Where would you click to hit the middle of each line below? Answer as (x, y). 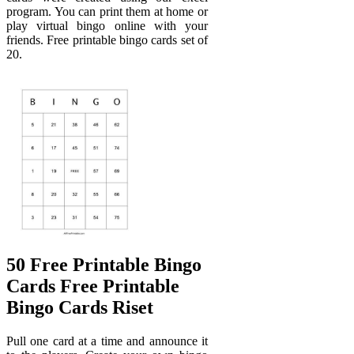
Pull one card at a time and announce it (107, 341)
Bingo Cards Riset (80, 308)
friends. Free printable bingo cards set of (107, 40)
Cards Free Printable (93, 286)
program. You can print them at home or (107, 11)
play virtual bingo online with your (107, 25)
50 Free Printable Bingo (104, 265)
